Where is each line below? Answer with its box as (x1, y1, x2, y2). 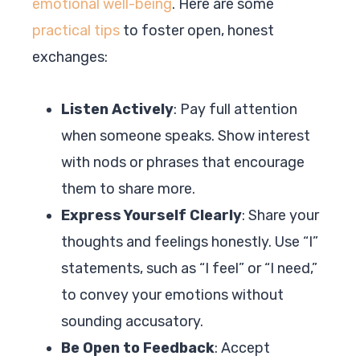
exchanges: (32, 47, 108, 66)
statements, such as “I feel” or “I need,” (61, 259, 317, 277)
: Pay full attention (174, 100, 297, 118)
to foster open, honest (120, 21, 274, 39)
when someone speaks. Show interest (61, 126, 310, 145)
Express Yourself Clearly (61, 206, 242, 224)
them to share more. (61, 179, 195, 198)
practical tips (32, 21, 120, 39)
